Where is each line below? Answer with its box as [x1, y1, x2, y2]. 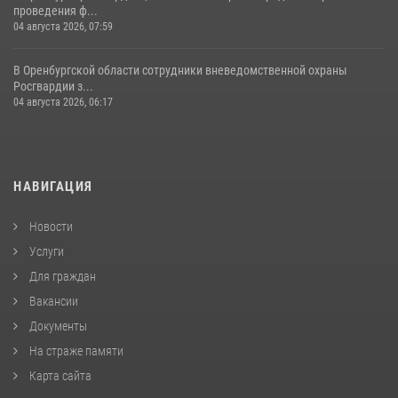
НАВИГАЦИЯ [13, 179, 93, 195]
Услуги [27, 244, 64, 259]
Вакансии [27, 294, 78, 309]
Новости [27, 219, 73, 235]
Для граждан [27, 269, 96, 284]
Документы [27, 319, 87, 334]
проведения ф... [13, 4, 98, 19]
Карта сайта [27, 369, 92, 384]
